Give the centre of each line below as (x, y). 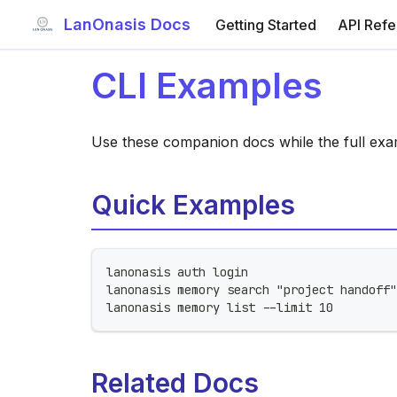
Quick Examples (193, 205)
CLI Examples (207, 86)
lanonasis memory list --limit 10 (220, 307)
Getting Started (266, 24)
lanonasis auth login (177, 272)
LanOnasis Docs (127, 24)
